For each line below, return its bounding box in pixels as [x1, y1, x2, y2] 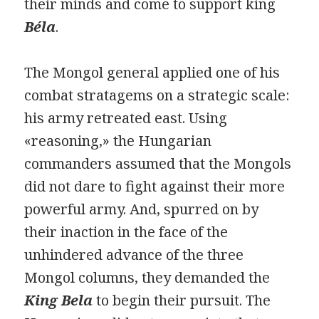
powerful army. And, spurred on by [24, 199, 259, 219]
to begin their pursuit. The [93, 291, 271, 310]
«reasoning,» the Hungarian [24, 131, 212, 151]
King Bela [24, 291, 93, 310]
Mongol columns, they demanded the [24, 268, 271, 288]
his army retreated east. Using [24, 108, 228, 128]
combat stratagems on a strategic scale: [24, 85, 291, 105]
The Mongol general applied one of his [24, 63, 281, 83]
